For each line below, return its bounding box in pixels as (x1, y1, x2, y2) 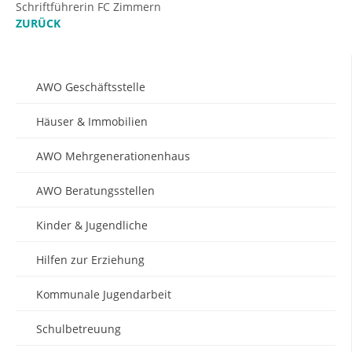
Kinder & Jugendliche (36, 218, 148, 233)
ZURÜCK (16, 16, 60, 31)
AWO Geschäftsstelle (36, 79, 145, 95)
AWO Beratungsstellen (36, 183, 155, 199)
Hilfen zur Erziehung (36, 252, 145, 268)
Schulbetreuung (36, 321, 121, 337)
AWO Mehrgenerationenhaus (36, 148, 190, 164)
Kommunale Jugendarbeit (36, 287, 171, 302)
